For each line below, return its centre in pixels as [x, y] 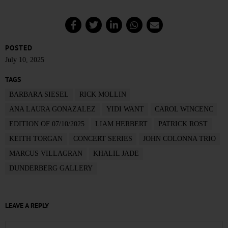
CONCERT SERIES [103, 139]
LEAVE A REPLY [27, 206]
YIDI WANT [125, 109]
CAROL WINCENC [184, 109]
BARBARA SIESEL [39, 95]
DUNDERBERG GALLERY [51, 168]
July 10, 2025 [25, 60]
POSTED [19, 48]
